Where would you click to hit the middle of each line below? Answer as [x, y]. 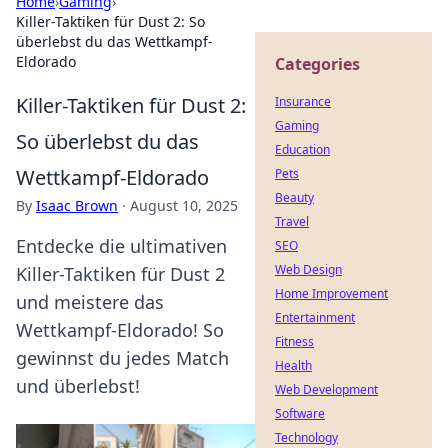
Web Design [308, 269]
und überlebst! [78, 386]
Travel [292, 221]
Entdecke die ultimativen [121, 246]
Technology [306, 437]
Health [293, 365]
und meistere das [90, 302]
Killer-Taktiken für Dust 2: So [110, 21]
